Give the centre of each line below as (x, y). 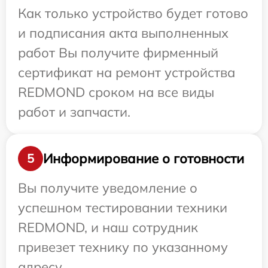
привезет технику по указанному (123, 247)
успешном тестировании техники (123, 208)
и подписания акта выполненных (123, 33)
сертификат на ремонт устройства (127, 73)
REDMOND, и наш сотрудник (108, 228)
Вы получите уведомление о (108, 188)
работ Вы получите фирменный (118, 53)
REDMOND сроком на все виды (116, 92)
